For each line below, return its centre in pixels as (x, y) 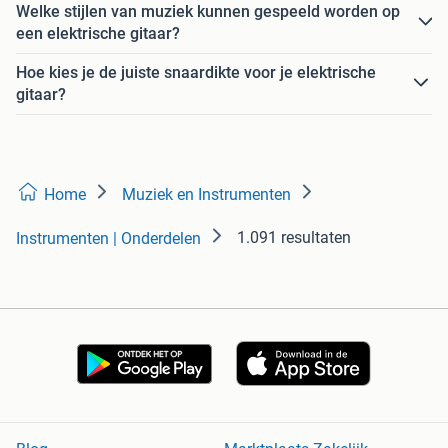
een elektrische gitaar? (98, 33)
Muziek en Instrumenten (206, 194)
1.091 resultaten (294, 237)
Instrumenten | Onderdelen (108, 238)
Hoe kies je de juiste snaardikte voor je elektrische (196, 72)
